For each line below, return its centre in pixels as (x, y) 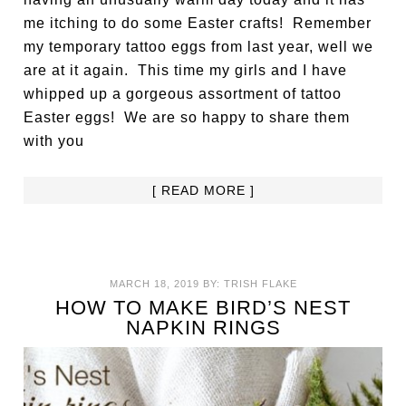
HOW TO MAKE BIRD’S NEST (203, 307)
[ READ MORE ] (203, 190)
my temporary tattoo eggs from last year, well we (199, 46)
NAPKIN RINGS (203, 327)
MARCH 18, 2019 (154, 283)
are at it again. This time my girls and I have (186, 70)
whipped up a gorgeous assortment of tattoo (183, 93)
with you (54, 140)
